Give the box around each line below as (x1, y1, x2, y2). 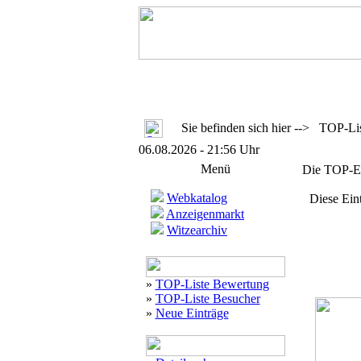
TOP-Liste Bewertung (155, 277, 269, 291)
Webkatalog (167, 191, 227, 205)
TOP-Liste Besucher (155, 292, 260, 305)
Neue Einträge (155, 306, 229, 320)
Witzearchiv (167, 223, 227, 237)
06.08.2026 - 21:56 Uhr (138, 143, 259, 156)
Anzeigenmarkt (166, 207, 244, 221)
